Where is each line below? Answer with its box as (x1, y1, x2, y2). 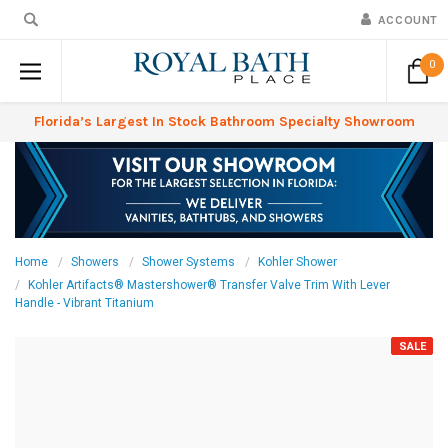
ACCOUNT (377, 13, 438, 27)
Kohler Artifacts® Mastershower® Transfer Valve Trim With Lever (28, 278, 390, 293)
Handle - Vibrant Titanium (15, 296, 154, 311)
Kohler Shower (258, 255, 337, 270)
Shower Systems (142, 255, 235, 270)
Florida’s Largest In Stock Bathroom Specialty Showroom (33, 113, 415, 130)
